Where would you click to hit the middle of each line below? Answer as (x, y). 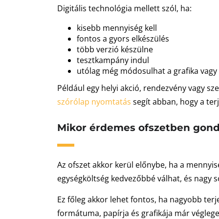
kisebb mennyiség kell (117, 28)
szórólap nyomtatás (94, 102)
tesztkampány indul (113, 60)
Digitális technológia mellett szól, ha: (124, 8)
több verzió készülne (115, 49)
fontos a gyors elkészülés (123, 39)
